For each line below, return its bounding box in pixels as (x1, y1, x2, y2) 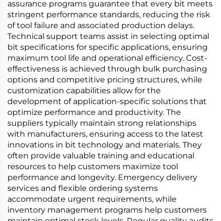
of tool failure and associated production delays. (7, 21, 194, 30)
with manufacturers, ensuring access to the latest (7, 129, 203, 139)
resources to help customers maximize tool (7, 162, 178, 171)
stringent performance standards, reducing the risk (7, 10, 210, 19)
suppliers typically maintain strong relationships (7, 118, 196, 128)
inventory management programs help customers (7, 205, 207, 215)
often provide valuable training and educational (7, 151, 194, 160)
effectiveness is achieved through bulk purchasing (7, 64, 207, 74)
